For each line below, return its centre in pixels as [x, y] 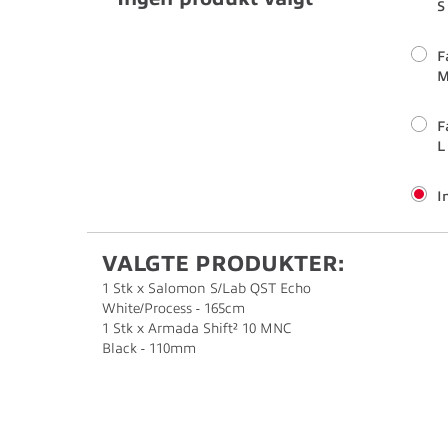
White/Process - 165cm [173, 308]
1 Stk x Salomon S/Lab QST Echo [206, 288]
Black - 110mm [149, 348]
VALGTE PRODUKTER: [223, 263]
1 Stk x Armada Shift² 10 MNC [197, 328]
